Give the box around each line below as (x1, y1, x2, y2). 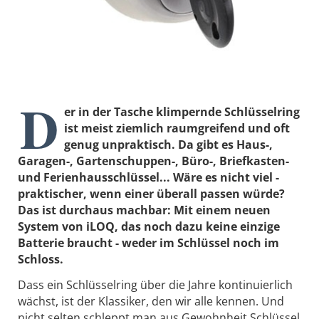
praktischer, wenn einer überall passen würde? (18, 186, 285, 202)
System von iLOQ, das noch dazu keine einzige (18, 219, 280, 235)
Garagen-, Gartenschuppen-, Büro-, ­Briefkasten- (18, 153, 289, 169)
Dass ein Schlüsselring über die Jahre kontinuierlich (18, 277, 293, 293)
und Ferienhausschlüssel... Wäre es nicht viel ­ (18, 169, 279, 186)
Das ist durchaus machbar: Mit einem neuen (18, 202, 271, 219)
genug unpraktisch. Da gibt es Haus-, (64, 137, 273, 153)
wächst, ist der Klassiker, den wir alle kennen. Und (18, 293, 284, 310)
